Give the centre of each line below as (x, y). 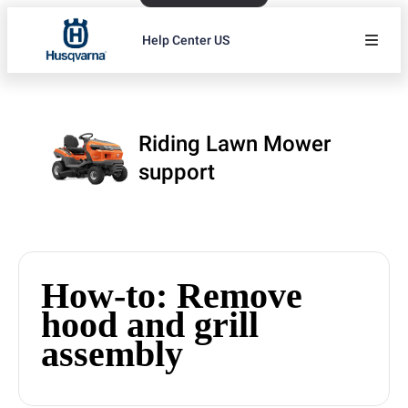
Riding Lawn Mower (235, 144)
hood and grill (150, 325)
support (177, 172)
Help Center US (186, 40)
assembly (112, 354)
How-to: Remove (172, 296)
